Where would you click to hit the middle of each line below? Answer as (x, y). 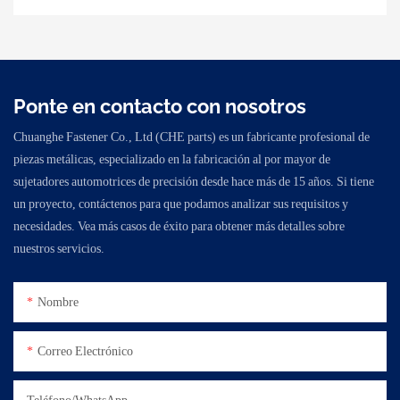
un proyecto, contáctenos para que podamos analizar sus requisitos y (181, 204)
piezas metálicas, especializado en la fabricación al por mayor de (172, 159)
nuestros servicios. (59, 249)
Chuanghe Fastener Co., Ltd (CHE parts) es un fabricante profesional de (192, 137)
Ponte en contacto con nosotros (160, 107)
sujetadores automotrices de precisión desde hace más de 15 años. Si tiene (194, 182)
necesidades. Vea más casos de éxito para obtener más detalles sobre (179, 226)
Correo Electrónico (85, 351)
